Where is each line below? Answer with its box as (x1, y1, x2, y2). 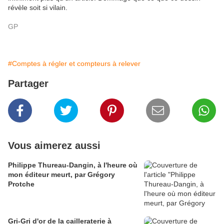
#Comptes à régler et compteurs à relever (8, 59, 140, 68)
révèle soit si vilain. (8, 3, 67, 12)
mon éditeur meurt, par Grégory (8, 170, 115, 179)
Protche (8, 180, 34, 188)
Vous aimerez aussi (8, 140, 100, 151)
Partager (8, 78, 48, 89)
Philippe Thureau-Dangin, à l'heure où (8, 161, 137, 169)
